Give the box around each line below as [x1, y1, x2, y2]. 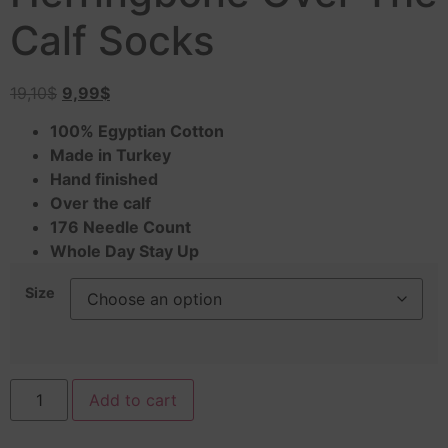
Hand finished [50, 169, 158, 190]
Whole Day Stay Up [50, 241, 199, 262]
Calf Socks [10, 16, 214, 65]
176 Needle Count [50, 217, 191, 238]
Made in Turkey [50, 145, 171, 166]
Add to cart [89, 389, 178, 410]
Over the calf [50, 193, 155, 214]
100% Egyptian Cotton [50, 121, 224, 142]
